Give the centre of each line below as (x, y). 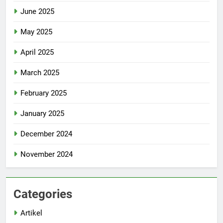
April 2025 (37, 53)
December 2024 (46, 134)
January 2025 (42, 114)
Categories (43, 194)
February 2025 (44, 93)
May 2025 (36, 32)
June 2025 (37, 12)
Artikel (31, 213)
